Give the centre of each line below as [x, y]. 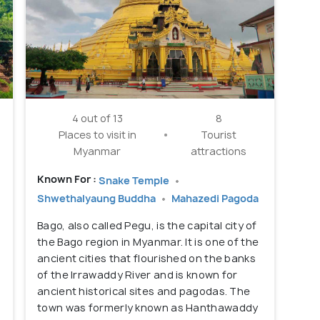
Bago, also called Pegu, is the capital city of [147, 226]
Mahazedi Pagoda [215, 198]
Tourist [219, 135]
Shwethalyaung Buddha [97, 198]
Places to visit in [97, 135]
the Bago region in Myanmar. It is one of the [148, 242]
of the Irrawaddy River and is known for [137, 275]
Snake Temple [135, 180]
